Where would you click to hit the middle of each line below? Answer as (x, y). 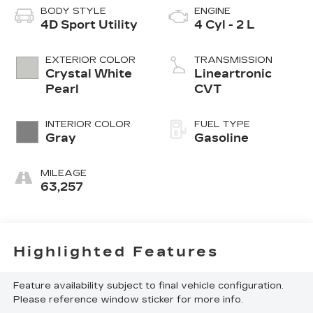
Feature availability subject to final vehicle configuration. (148, 285)
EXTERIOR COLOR (90, 60)
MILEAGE (63, 174)
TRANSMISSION (233, 60)
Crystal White (88, 74)
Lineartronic (233, 74)
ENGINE (212, 12)
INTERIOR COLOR (88, 125)
